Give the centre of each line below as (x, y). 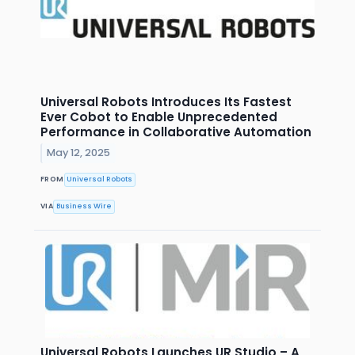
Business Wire (84, 206)
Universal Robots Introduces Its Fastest (166, 101)
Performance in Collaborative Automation (176, 132)
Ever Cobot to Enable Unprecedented (159, 116)
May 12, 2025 (79, 153)
